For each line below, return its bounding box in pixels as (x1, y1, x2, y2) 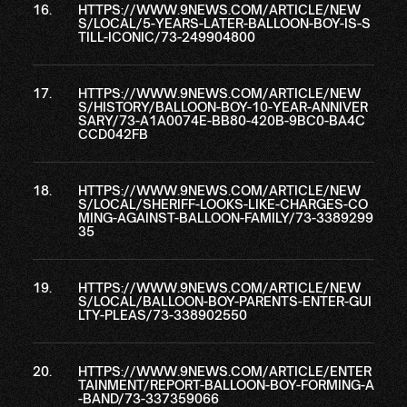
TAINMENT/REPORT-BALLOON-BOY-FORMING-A (77, 377, 374, 392)
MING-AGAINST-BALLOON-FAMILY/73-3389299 (77, 210, 373, 225)
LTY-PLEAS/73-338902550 (77, 307, 247, 323)
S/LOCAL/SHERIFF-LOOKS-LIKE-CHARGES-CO (77, 196, 368, 212)
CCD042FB (77, 126, 148, 142)
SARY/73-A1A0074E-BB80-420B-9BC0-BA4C (77, 113, 365, 128)
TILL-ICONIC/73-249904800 (77, 29, 255, 45)
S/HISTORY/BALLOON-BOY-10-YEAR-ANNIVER (77, 99, 368, 114)
